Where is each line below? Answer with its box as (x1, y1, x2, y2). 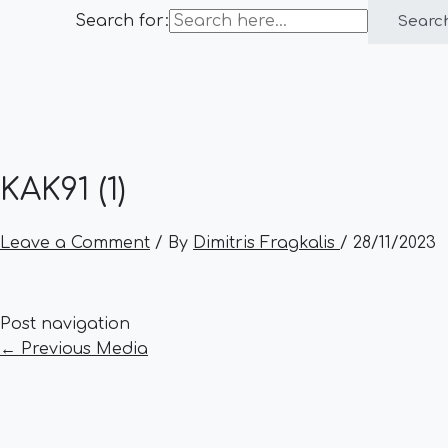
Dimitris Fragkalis (193, 233, 340, 252)
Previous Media (16, 339, 148, 358)
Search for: (75, 12, 169, 30)
